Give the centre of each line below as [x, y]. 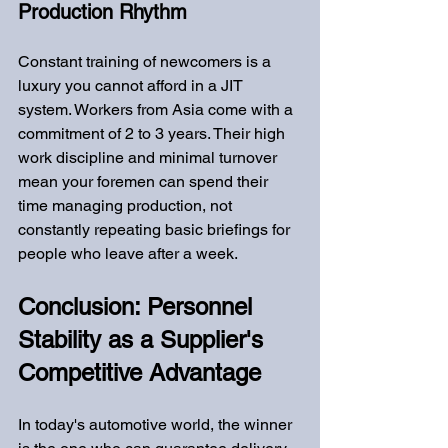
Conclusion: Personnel [138, 306]
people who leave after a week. [128, 253]
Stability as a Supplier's [144, 339]
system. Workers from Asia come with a [157, 109]
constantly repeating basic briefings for [156, 229]
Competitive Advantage [139, 372]
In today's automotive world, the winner [157, 424]
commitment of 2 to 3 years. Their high [153, 133]
